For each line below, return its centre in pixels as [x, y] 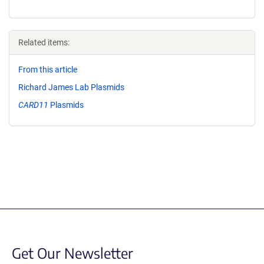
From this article [48, 70]
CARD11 [33, 105]
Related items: [44, 42]
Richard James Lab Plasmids [71, 87]
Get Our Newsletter [72, 253]
